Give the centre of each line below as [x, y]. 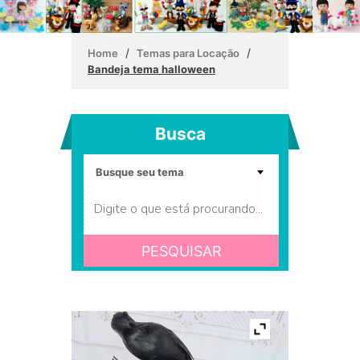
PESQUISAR [181, 251]
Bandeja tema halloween [151, 70]
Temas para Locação [188, 53]
